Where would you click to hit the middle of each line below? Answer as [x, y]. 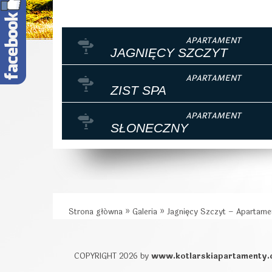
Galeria [145, 212]
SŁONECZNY [149, 128]
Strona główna [96, 212]
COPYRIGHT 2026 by [113, 256]
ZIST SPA [138, 90]
